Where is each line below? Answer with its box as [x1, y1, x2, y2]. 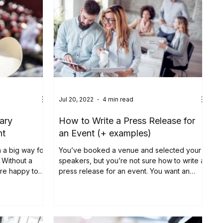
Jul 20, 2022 [59, 96, 94, 104]
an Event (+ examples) [59, 127, 152, 138]
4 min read [103, 96, 134, 104]
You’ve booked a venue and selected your [59, 145, 202, 154]
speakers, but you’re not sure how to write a [59, 156, 205, 165]
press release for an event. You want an [59, 166, 190, 175]
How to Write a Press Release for [59, 115, 196, 126]
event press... [59, 177, 103, 186]
